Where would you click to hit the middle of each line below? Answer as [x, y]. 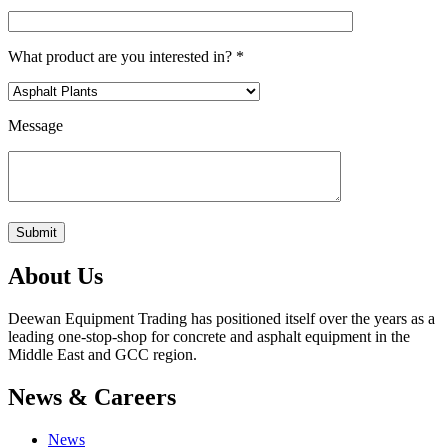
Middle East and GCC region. [102, 354]
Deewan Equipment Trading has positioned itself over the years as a [221, 318]
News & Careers [92, 396]
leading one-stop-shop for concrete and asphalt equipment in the [209, 336]
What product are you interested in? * [126, 57]
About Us [55, 275]
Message [35, 126]
